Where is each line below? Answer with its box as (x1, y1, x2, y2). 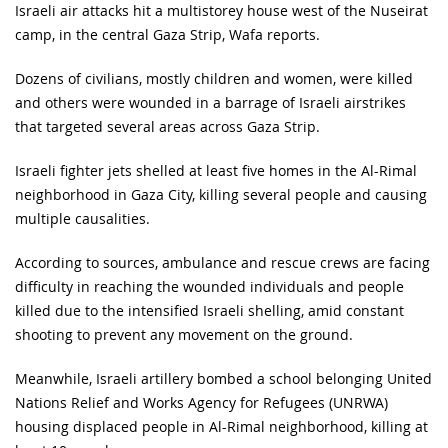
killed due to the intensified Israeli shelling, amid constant (15, 300, 404, 320)
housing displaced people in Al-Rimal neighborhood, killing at (15, 416, 428, 436)
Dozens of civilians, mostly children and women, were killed (15, 68, 413, 88)
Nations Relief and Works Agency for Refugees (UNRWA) (15, 392, 388, 412)
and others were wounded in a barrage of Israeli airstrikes (15, 92, 406, 112)
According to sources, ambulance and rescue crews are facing (15, 252, 430, 272)
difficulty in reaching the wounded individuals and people (15, 276, 404, 296)
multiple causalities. (15, 208, 150, 228)
